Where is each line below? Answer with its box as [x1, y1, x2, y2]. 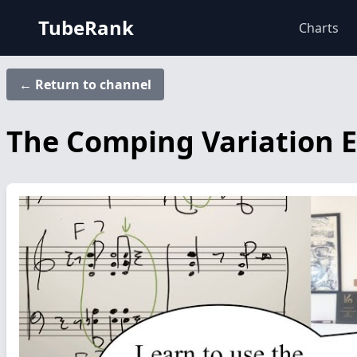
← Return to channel [19, 76, 151, 93]
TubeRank [38, 14, 134, 41]
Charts [299, 19, 339, 37]
